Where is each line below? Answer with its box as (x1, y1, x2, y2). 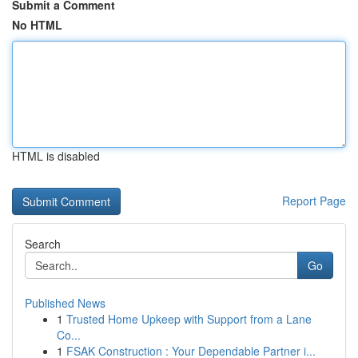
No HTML (12, 17, 62, 33)
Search (25, 236, 61, 252)
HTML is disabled (12, 148, 100, 164)
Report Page (282, 193, 346, 209)
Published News (25, 295, 105, 311)
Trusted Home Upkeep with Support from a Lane (66, 311, 312, 327)
